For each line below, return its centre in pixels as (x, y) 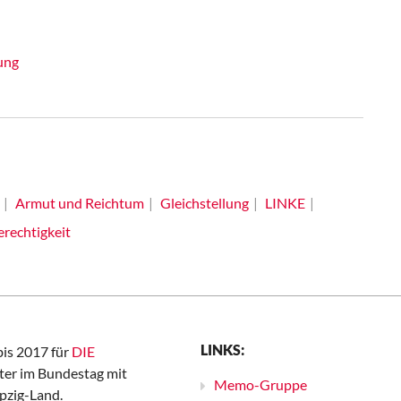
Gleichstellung (204, 203)
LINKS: (222, 350)
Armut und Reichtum (79, 203)
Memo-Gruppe (260, 384)
